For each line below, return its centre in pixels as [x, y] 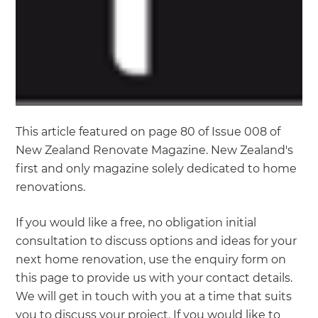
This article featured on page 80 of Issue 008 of [148, 132]
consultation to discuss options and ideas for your [157, 241]
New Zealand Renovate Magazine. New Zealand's [155, 150]
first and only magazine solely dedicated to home [157, 169]
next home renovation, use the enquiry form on [151, 260]
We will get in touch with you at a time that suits [154, 297]
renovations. [51, 187]
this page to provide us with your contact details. [154, 278]
